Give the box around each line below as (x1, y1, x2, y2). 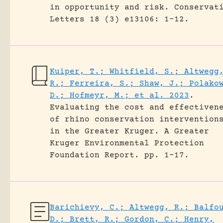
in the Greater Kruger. (50, 127, 159, 136)
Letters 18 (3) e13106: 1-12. (50, 15, 189, 24)
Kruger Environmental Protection (50, 139, 204, 148)
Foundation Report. (50, 151, 139, 160)
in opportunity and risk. (50, 3, 169, 12)
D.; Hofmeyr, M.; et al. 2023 (50, 91, 189, 100)
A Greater (164, 127, 209, 136)
